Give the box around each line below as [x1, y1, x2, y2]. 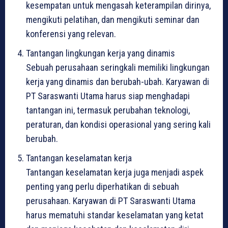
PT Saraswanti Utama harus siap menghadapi [26, 91, 190, 102]
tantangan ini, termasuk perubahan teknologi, [26, 105, 190, 116]
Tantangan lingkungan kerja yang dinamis [26, 48, 175, 59]
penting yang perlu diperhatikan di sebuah [26, 181, 179, 192]
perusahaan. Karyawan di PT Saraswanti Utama [26, 195, 195, 207]
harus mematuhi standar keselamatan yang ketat [26, 210, 204, 221]
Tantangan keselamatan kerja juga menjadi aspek [26, 167, 204, 178]
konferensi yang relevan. [26, 28, 116, 40]
